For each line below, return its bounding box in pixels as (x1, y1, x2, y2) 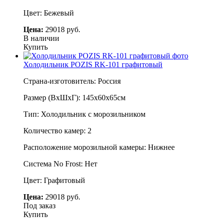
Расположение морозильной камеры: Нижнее (23, 143, 175, 151)
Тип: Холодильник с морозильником (23, 109, 145, 118)
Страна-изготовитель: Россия (23, 76, 121, 85)
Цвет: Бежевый (23, 8, 74, 17)
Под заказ (23, 201, 55, 210)
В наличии (23, 34, 59, 42)
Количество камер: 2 (23, 126, 91, 135)
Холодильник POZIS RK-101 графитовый (23, 60, 163, 69)
